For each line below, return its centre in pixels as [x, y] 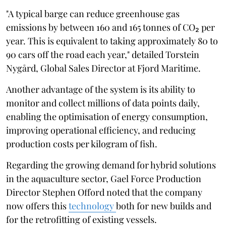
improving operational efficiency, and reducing [101, 130]
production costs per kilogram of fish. [82, 144]
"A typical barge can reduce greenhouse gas [93, 13]
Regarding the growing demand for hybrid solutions [111, 165]
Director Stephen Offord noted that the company [104, 192]
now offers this [37, 206]
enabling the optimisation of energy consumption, [107, 116]
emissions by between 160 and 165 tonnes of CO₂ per [110, 27]
